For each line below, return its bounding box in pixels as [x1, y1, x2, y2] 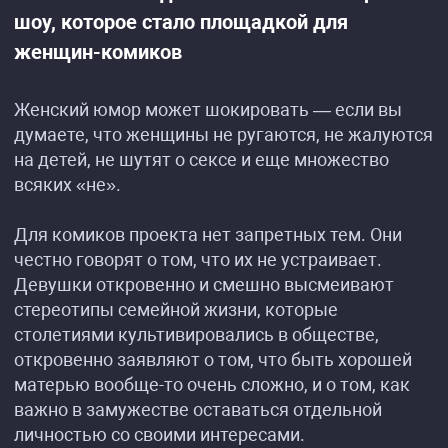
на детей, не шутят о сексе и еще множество [14, 149, 389, 170]
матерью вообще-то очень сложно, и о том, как [14, 374, 410, 395]
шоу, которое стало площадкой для [14, 10, 348, 34]
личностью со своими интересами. [14, 424, 305, 445]
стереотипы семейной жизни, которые [14, 299, 338, 320]
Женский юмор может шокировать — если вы [14, 99, 402, 120]
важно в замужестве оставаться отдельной [14, 399, 382, 420]
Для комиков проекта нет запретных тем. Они [14, 224, 402, 245]
